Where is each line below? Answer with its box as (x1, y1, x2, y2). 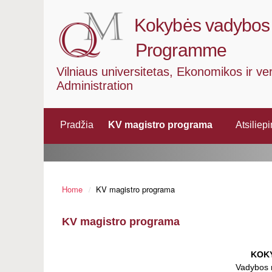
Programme (135, 40, 226, 60)
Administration (56, 79, 133, 92)
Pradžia (60, 120, 93, 130)
